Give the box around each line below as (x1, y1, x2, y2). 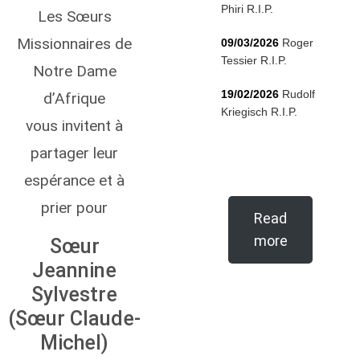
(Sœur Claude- (8, 307, 141, 330)
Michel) (40, 331, 108, 354)
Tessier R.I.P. (221, 54, 287, 67)
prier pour (41, 198, 108, 217)
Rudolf (282, 88, 315, 100)
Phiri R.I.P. (221, 2, 273, 15)
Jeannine (32, 259, 117, 282)
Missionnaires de (17, 35, 132, 53)
